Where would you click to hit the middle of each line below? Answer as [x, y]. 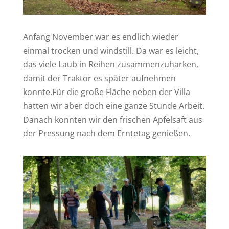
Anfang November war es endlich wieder [100, 37]
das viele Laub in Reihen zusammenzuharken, [110, 64]
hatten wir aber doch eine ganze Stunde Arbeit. [113, 106]
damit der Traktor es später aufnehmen [99, 78]
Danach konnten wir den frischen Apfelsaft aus [112, 119]
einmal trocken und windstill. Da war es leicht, [111, 50]
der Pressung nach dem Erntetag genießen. [106, 133]
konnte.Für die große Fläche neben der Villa [106, 92]
